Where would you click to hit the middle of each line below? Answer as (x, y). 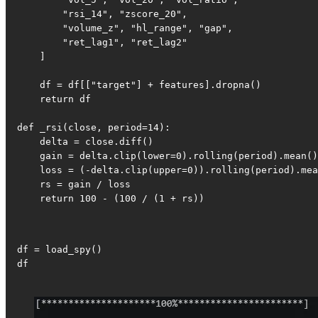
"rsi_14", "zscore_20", (102, 14)
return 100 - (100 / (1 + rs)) (111, 199)
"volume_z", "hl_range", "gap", (125, 28)
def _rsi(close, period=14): (94, 128)
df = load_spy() (60, 250)
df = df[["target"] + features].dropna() (139, 85)
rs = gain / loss (74, 185)
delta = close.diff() (85, 142)
